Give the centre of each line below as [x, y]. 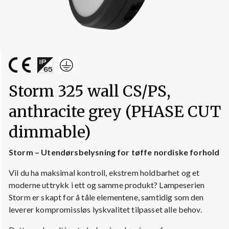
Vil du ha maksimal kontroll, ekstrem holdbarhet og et [104, 172]
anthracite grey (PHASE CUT [115, 111]
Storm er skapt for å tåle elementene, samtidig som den [106, 197]
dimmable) [50, 132]
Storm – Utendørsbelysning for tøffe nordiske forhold [114, 152]
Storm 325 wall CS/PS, [90, 91]
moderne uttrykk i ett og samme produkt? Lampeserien [107, 185]
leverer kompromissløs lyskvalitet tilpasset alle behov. [105, 209]
